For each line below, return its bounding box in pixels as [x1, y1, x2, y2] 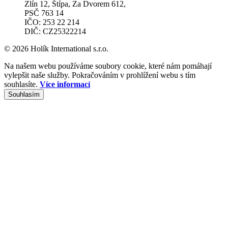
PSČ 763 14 [24, 8, 64, 17]
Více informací [40, 79, 90, 89]
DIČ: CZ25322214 [24, 26, 86, 36]
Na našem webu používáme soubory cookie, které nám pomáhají [4, 61, 212, 70]
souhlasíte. [4, 79, 40, 89]
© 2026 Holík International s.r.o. [4, 44, 108, 53]
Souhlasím [8, 90, 40, 98]
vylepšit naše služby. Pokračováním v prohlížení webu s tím [4, 70, 195, 79]
